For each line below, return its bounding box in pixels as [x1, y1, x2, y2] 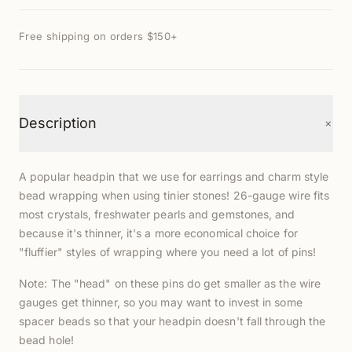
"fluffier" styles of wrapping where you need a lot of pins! [19, 245, 317, 258]
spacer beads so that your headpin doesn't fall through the [19, 314, 326, 328]
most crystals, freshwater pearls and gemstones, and [19, 207, 295, 221]
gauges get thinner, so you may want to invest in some [19, 295, 302, 309]
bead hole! [19, 333, 74, 346]
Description [19, 115, 97, 131]
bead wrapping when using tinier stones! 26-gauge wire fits [19, 189, 330, 202]
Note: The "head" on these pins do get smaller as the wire [19, 277, 321, 290]
